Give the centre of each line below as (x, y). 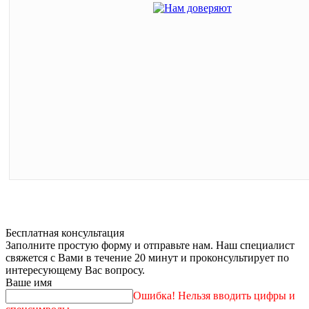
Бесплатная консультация (65, 233)
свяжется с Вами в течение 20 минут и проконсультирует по (147, 258)
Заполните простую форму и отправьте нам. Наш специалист (150, 246)
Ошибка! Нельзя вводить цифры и (214, 296)
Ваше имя (29, 283)
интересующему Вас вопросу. (75, 270)
